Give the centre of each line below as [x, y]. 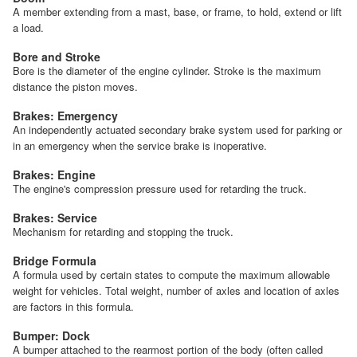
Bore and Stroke [57, 56]
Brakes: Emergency [65, 115]
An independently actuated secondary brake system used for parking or [177, 129]
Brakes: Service [55, 217]
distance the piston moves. [75, 86]
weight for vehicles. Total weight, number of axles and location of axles [176, 290]
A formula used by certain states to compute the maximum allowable [171, 274]
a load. [28, 27]
